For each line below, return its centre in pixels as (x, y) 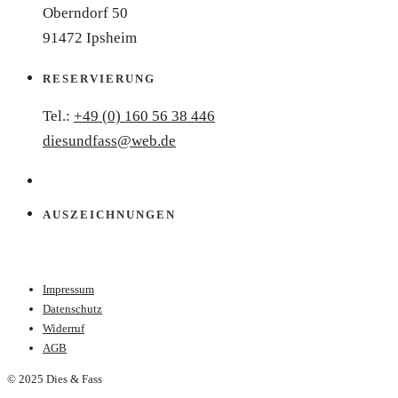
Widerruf (64, 329)
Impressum (68, 290)
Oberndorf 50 (85, 13)
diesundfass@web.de (109, 141)
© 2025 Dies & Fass (55, 379)
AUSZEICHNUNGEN (109, 215)
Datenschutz (72, 309)
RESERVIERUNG (99, 79)
